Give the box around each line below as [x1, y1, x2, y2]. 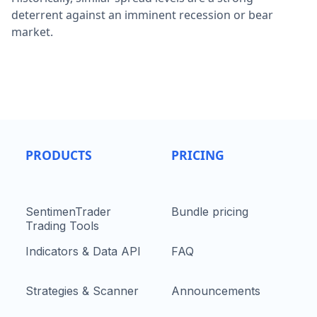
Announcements [171, 284, 260, 299]
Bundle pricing [171, 204, 248, 219]
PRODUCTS [25, 146, 92, 164]
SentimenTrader [25, 204, 111, 219]
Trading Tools [25, 219, 99, 234]
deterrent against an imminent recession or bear [11, 7, 273, 23]
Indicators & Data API [25, 244, 141, 259]
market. [11, 24, 53, 40]
